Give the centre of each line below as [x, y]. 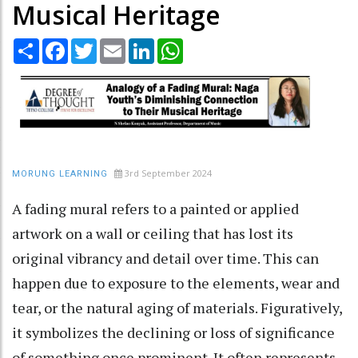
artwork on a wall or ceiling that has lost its [153, 233]
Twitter [117, 44]
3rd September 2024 [168, 173]
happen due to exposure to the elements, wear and [176, 282]
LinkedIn [177, 44]
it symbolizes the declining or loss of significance [173, 332]
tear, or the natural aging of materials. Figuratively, [177, 307]
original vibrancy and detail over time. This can [165, 258]
